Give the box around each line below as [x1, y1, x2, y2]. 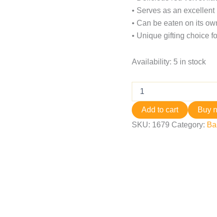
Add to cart [141, 106, 178, 114]
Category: [171, 121, 207, 129]
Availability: [132, 58, 171, 66]
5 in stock [173, 58, 206, 66]
